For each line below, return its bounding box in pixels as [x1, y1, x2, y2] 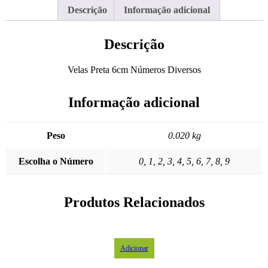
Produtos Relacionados [63, 194, 205, 211]
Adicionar [120, 244, 148, 253]
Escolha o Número [18, 156, 93, 167]
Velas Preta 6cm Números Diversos [67, 64, 201, 75]
